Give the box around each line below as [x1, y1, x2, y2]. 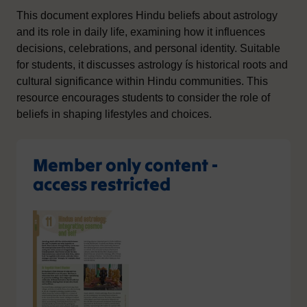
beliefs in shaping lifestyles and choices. [16, 108, 212, 120]
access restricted [33, 172, 171, 195]
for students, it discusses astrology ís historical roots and [16, 58, 288, 71]
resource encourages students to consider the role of [16, 91, 270, 103]
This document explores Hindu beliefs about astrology [16, 9, 278, 21]
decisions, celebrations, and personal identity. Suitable [16, 42, 280, 54]
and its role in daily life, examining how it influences [16, 25, 265, 38]
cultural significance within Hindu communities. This [16, 75, 268, 87]
